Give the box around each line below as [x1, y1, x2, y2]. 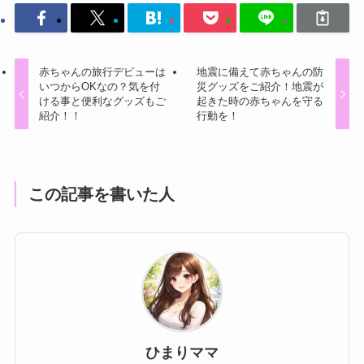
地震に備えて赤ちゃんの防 [196, 66, 323, 79]
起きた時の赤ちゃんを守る [196, 95, 323, 108]
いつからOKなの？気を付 [39, 80, 161, 93]
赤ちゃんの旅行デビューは [39, 66, 167, 79]
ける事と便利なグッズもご [39, 95, 167, 108]
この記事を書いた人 [28, 185, 175, 204]
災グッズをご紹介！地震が [196, 80, 323, 93]
